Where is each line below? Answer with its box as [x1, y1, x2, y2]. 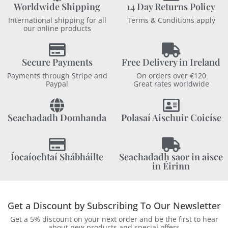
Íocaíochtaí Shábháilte [11, 151, 103, 163]
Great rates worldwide [133, 79, 209, 89]
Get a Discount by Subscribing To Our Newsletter [7, 199, 221, 212]
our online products [23, 23, 91, 33]
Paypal [46, 79, 68, 89]
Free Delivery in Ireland [122, 56, 220, 68]
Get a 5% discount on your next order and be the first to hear [10, 214, 218, 224]
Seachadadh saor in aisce [119, 151, 223, 163]
